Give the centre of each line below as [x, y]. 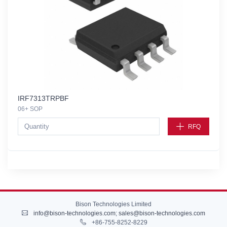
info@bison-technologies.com [74, 214]
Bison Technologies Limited [113, 204]
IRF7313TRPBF [43, 99]
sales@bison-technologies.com [162, 214]
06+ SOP [30, 109]
